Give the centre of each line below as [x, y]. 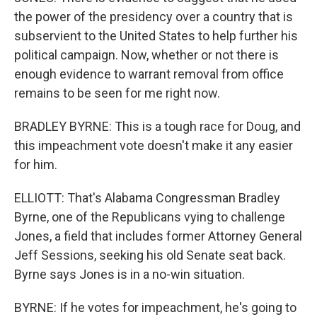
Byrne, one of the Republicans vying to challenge [150, 217]
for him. [36, 165]
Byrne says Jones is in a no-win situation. [129, 274]
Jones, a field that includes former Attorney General [158, 236]
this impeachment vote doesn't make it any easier [154, 145]
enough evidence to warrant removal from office [149, 74]
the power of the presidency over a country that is [154, 17]
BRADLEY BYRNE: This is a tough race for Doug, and [157, 126]
